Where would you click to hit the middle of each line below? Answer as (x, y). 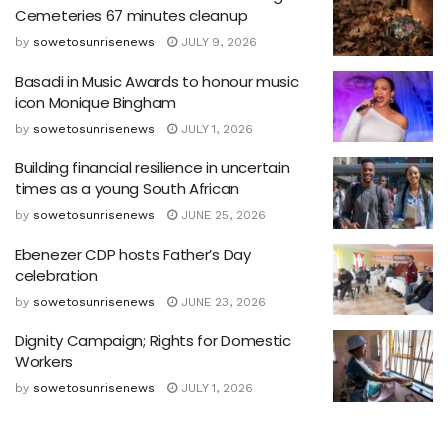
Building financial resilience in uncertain (152, 168)
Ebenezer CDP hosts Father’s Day (133, 254)
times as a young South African (127, 189)
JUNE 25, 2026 (221, 215)
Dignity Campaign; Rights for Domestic (153, 341)
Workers (44, 362)
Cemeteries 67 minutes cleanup (131, 16)
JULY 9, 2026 (217, 42)
